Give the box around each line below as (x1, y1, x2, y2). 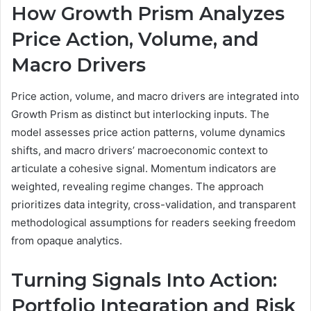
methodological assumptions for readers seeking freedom (11, 215, 296, 229)
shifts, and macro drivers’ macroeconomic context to (11, 143, 268, 157)
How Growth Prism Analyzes (11, 2, 285, 26)
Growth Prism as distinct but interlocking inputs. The (11, 107, 269, 121)
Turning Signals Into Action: (11, 268, 277, 292)
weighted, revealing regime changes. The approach (11, 179, 264, 193)
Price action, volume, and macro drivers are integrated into (11, 89, 299, 103)
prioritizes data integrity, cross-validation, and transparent (11, 197, 296, 211)
